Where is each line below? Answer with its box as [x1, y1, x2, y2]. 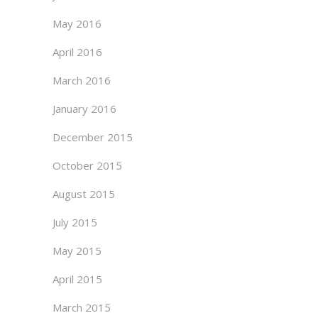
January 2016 [53, 102, 116, 116]
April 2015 [53, 272, 102, 286]
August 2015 [53, 187, 115, 201]
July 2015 [53, 215, 97, 229]
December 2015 [53, 130, 133, 144]
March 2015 [53, 300, 111, 314]
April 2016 [53, 45, 102, 59]
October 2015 [53, 158, 122, 172]
